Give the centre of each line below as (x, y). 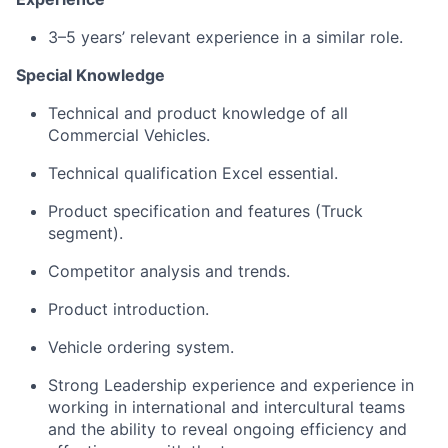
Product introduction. (128, 309)
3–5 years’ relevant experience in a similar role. (225, 37)
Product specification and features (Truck (205, 211)
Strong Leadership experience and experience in (231, 385)
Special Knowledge (90, 75)
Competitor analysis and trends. (169, 271)
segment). (85, 233)
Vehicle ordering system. (141, 347)
